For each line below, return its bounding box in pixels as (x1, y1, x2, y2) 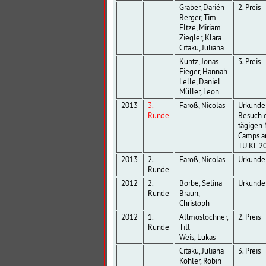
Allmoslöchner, (179, 212, 229, 223)
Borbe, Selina (179, 178, 222, 189)
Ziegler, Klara (179, 33, 221, 43)
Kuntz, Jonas (179, 56, 218, 67)
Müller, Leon (179, 87, 219, 97)
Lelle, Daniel (179, 77, 220, 87)
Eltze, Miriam (179, 23, 221, 33)
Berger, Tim (179, 12, 216, 23)
